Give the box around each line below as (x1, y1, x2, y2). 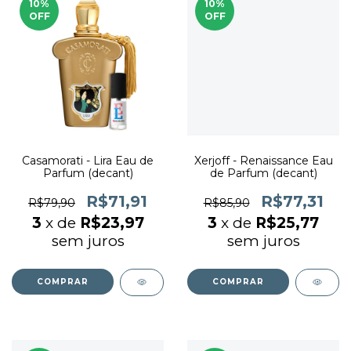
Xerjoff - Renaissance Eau (194, 154, 333, 168)
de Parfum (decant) (209, 166, 317, 180)
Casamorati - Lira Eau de (22, 154, 154, 168)
